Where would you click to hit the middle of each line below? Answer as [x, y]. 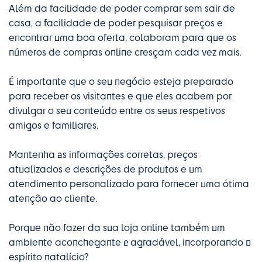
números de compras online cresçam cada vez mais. [125, 52]
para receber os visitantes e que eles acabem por [120, 96]
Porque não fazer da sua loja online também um [117, 227]
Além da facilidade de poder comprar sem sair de [122, 8]
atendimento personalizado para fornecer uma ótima [129, 184]
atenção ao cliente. [53, 198]
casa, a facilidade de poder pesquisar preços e [116, 23]
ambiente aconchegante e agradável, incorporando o [130, 242]
